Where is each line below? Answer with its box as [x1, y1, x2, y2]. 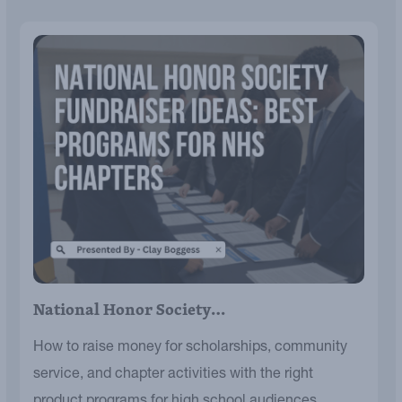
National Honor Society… [33, 296, 225, 321]
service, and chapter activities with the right [33, 367, 313, 382]
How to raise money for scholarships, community [33, 340, 347, 355]
